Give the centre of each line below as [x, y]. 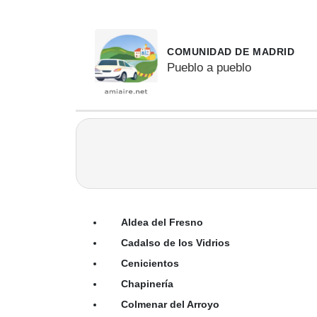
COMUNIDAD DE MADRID [231, 52]
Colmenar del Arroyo [170, 304]
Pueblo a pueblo [209, 67]
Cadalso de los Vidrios [175, 242]
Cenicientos [150, 263]
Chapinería [147, 283]
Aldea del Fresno [162, 222]
